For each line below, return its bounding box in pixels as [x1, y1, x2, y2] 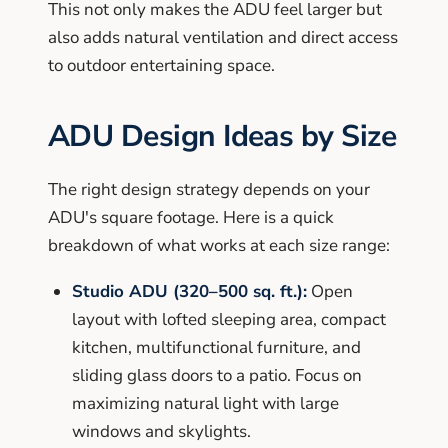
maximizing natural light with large [72, 391, 339, 415]
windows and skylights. [72, 419, 251, 443]
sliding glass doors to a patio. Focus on [72, 363, 362, 387]
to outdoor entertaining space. [48, 53, 275, 77]
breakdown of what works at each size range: [48, 233, 390, 257]
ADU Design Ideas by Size [48, 115, 397, 157]
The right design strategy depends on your [48, 177, 370, 201]
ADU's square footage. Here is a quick [48, 205, 334, 229]
